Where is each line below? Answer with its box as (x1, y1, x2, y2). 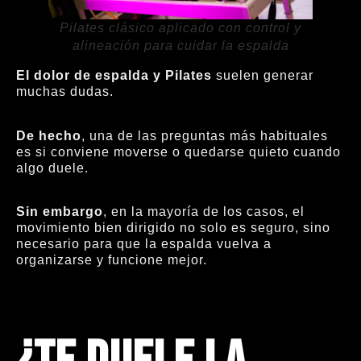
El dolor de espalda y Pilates (16, 68, 212, 83)
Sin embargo (16, 205, 103, 219)
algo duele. (16, 160, 89, 175)
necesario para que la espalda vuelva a (16, 237, 272, 251)
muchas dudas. (16, 85, 114, 99)
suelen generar (212, 68, 313, 83)
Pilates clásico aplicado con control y (60, 21, 301, 35)
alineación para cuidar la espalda (72, 39, 289, 53)
